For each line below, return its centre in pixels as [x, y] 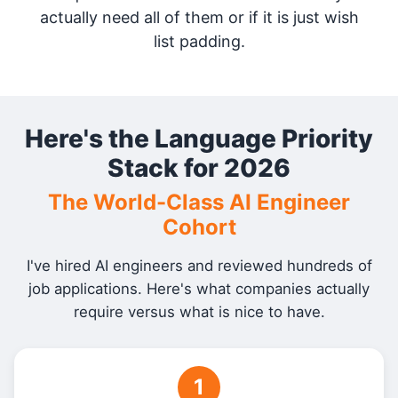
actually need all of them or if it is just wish [199, 17]
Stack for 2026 [199, 168]
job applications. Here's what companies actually [199, 289]
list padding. [199, 41]
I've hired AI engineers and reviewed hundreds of [199, 266]
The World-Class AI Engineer [199, 202]
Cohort [199, 227]
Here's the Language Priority [199, 139]
